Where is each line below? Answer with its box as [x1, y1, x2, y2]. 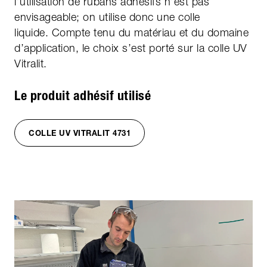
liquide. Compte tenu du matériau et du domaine [14, 26, 249, 39]
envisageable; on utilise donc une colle [14, 10, 200, 23]
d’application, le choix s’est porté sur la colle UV [14, 41, 247, 54]
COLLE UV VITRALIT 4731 [29, 128, 131, 138]
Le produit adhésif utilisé [14, 87, 151, 104]
